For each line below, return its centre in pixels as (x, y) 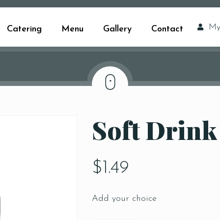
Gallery (118, 29)
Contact (167, 29)
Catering (25, 29)
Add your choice (124, 199)
